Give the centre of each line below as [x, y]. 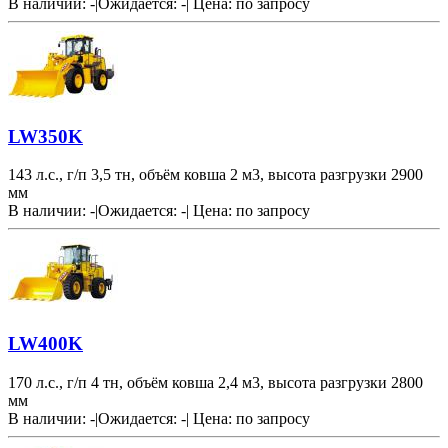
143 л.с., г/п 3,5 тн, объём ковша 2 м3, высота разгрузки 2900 [215, 175]
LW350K [45, 136]
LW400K [45, 343]
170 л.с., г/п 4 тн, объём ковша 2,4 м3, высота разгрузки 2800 [215, 382]
